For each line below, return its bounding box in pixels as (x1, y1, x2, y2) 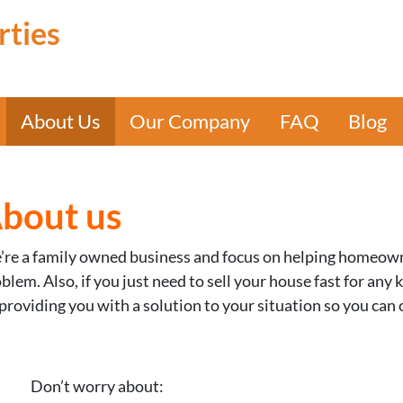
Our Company (130, 109, 251, 133)
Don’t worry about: (31, 375, 164, 396)
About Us (20, 109, 101, 133)
